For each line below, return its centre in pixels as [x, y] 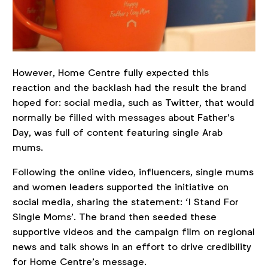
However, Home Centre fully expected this [110, 72]
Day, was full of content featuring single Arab [117, 132]
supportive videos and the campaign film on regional [133, 232]
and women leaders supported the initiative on [120, 187]
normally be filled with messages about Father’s [123, 117]
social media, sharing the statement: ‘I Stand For [125, 202]
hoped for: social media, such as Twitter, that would [133, 102]
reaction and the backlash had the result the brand [129, 87]
